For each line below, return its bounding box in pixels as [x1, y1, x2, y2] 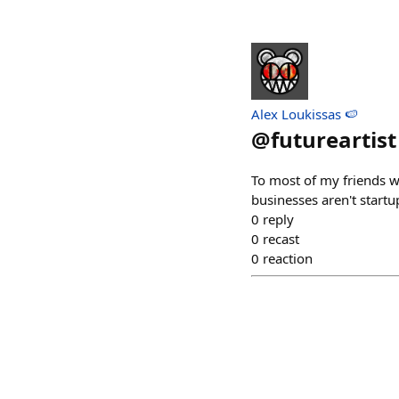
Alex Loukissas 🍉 [251, 105, 358, 123]
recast [263, 230, 299, 248]
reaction [263, 249, 313, 267]
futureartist [271, 125, 396, 154]
